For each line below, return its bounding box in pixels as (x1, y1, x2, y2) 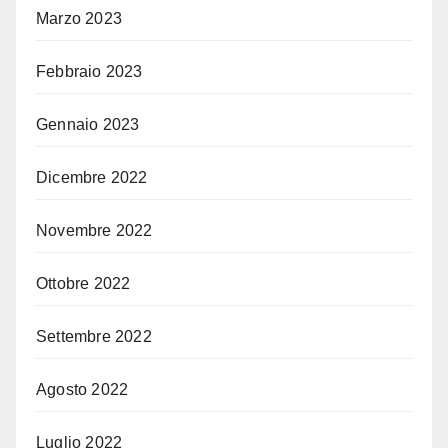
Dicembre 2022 (36, 169, 148, 187)
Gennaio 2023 (36, 116, 140, 134)
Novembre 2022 (36, 222, 153, 240)
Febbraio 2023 (36, 63, 143, 81)
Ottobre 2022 (36, 275, 131, 293)
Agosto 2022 (36, 381, 129, 399)
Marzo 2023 (36, 10, 122, 28)
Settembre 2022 (36, 328, 152, 346)
